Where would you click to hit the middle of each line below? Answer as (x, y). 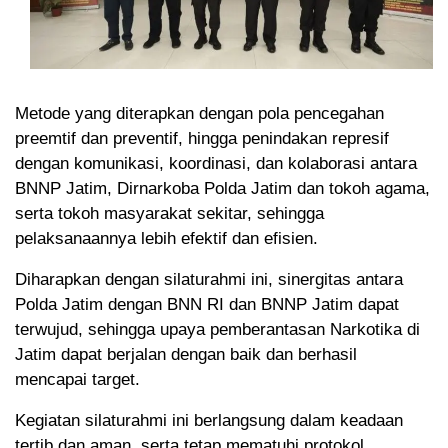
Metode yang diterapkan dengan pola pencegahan (199, 114)
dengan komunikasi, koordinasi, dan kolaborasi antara (216, 164)
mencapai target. (77, 380)
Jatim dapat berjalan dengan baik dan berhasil (186, 355)
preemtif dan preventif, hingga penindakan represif (202, 139)
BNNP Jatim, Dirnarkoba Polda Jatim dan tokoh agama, (222, 189)
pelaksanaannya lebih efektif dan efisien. (166, 239)
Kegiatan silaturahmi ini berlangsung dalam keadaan (209, 421)
